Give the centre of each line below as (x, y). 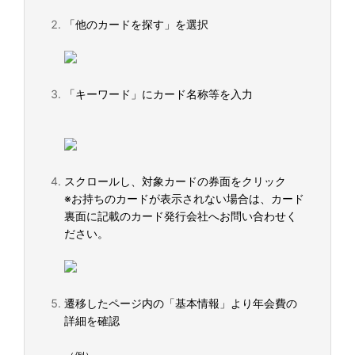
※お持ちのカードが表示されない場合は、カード (184, 198)
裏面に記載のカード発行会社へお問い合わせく (181, 216)
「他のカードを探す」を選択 (136, 24)
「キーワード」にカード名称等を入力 (158, 94)
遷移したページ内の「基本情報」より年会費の (181, 303)
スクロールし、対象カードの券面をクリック (175, 181)
